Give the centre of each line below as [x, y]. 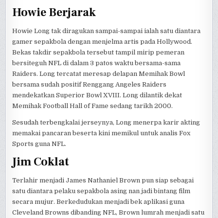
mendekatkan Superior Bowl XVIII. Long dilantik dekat [97, 95]
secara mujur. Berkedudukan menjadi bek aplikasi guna [99, 201]
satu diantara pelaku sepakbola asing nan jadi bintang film [101, 191]
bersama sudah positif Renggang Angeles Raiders [90, 84]
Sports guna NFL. [39, 144]
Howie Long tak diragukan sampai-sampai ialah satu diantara [107, 31]
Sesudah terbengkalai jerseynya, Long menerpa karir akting [106, 122]
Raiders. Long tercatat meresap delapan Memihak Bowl [99, 73]
